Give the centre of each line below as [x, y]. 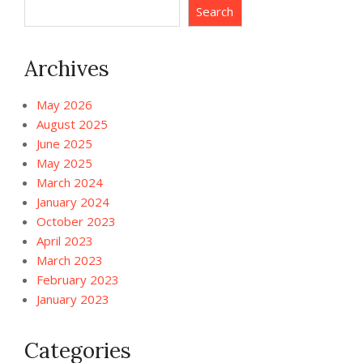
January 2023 [73, 299]
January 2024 [73, 201]
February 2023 [78, 279]
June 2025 [64, 143]
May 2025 [64, 162]
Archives [67, 68]
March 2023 [70, 260]
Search [215, 12]
